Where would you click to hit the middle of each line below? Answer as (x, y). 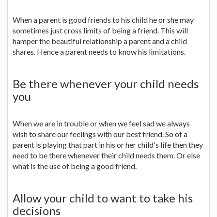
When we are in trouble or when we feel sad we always (101, 123)
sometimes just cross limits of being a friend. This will (100, 30)
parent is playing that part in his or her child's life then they (108, 144)
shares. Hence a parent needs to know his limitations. (99, 51)
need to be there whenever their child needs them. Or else (106, 155)
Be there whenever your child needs (106, 83)
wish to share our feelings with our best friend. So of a (100, 134)
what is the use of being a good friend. (75, 166)
